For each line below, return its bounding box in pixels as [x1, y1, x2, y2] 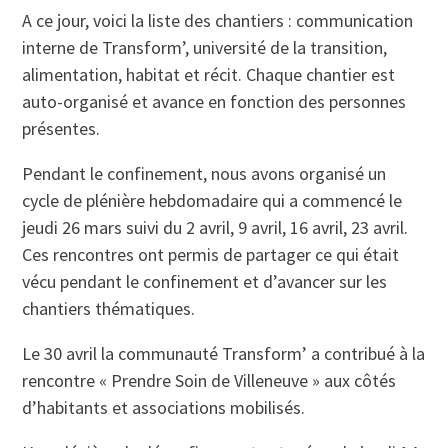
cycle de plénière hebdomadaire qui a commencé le [22, 189, 403, 213]
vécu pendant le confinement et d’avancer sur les [22, 270, 388, 294]
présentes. [22, 117, 101, 141]
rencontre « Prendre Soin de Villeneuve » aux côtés [22, 369, 397, 393]
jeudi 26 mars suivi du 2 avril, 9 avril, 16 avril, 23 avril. [22, 216, 409, 240]
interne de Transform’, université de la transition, [22, 36, 388, 60]
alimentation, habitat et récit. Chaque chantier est [22, 63, 396, 87]
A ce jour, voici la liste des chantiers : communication [22, 9, 414, 33]
